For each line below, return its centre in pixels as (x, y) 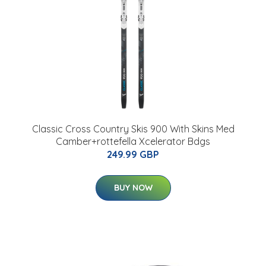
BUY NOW (133, 188)
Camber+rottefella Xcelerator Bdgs (133, 142)
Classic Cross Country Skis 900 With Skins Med (133, 129)
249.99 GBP (133, 155)
